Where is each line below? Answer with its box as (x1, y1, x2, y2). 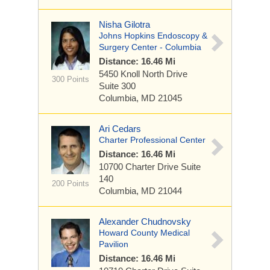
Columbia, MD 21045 (99, 93, 182, 103)
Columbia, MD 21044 (99, 186, 182, 196)
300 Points (51, 75, 89, 84)
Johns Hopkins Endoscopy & (99, 31, 207, 40)
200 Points (51, 179, 89, 188)
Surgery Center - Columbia (99, 42, 201, 52)
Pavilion (99, 239, 128, 249)
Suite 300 (99, 81, 136, 91)
